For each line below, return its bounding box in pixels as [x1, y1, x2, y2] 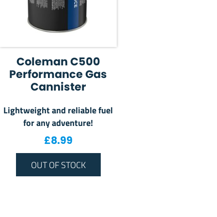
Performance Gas [9, 66, 108, 82]
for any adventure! [23, 116, 93, 129]
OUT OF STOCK [31, 158, 86, 170]
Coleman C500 [16, 54, 100, 70]
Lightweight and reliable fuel [3, 104, 113, 116]
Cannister [30, 79, 86, 95]
